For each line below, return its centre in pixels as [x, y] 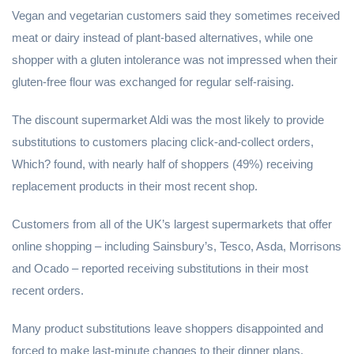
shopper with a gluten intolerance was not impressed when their [175, 60]
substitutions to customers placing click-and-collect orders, [163, 142]
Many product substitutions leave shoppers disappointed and [168, 328]
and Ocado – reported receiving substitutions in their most [160, 268]
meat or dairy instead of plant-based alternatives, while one [162, 38]
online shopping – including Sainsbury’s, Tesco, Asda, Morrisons [177, 246]
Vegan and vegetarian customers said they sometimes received [176, 15]
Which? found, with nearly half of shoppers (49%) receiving [162, 164]
